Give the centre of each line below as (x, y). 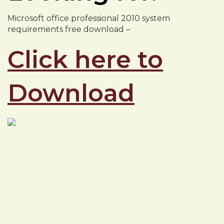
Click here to (85, 59)
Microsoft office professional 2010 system (89, 18)
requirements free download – (69, 29)
